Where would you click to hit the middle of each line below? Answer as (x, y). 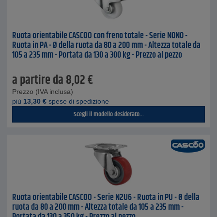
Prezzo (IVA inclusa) (43, 92)
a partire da (38, 80)
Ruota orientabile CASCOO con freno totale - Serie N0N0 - (100, 36)
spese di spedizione (78, 101)
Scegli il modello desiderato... (108, 114)
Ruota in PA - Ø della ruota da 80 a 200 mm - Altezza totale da (106, 46)
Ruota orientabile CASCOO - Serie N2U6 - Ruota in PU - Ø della (106, 198)
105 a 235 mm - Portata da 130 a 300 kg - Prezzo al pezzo (97, 55)
